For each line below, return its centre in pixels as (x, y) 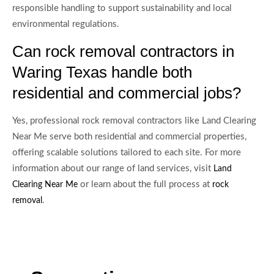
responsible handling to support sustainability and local (122, 8)
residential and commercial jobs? (127, 93)
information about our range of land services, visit (113, 168)
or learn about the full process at (145, 184)
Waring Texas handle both (102, 72)
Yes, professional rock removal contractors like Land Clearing (134, 120)
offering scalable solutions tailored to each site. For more (127, 152)
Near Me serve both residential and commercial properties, (129, 136)
